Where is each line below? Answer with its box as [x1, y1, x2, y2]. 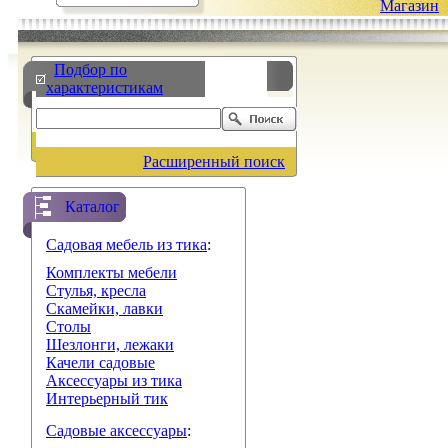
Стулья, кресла [46, 282, 146, 299]
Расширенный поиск [143, 153, 285, 170]
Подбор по [54, 61, 127, 78]
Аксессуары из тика [46, 372, 182, 389]
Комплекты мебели [46, 264, 177, 281]
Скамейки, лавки [46, 300, 163, 317]
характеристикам [46, 79, 163, 96]
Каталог [65, 198, 120, 215]
